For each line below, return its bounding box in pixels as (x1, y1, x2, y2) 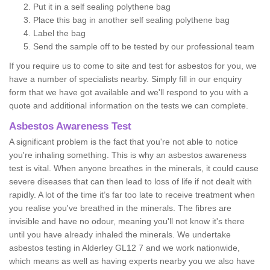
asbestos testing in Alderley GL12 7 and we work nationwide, (9, 242, 240, 253)
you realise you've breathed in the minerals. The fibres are (9, 202, 231, 213)
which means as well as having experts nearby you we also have (9, 256, 255, 266)
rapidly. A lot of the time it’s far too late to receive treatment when (9, 189, 255, 199)
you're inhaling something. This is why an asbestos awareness (9, 149, 246, 160)
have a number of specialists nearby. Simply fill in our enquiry (9, 74, 242, 84)
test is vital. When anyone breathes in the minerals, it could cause (9, 163, 259, 173)
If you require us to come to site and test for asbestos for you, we (9, 60, 257, 71)
